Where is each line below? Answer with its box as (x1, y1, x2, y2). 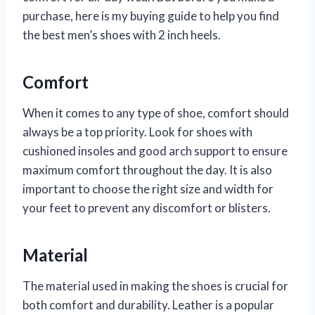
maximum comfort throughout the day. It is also (22, 162, 272, 178)
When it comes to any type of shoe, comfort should (22, 105, 289, 121)
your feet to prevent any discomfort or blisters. (22, 200, 271, 216)
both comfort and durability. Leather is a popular (22, 297, 274, 313)
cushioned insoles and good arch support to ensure (22, 143, 288, 159)
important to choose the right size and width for (22, 181, 274, 197)
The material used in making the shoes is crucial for (22, 278, 288, 294)
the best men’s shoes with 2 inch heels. (22, 27, 221, 43)
